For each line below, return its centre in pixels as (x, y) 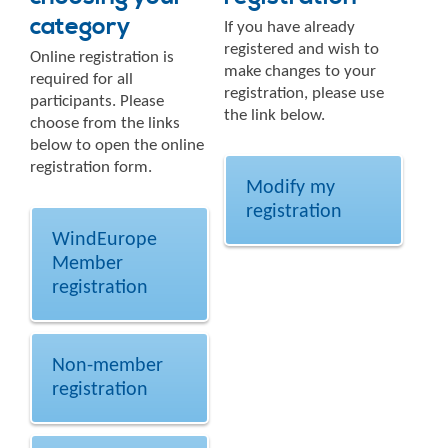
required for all (81, 79)
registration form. (91, 167)
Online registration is (102, 57)
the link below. (274, 115)
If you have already (289, 27)
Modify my (290, 187)
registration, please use (304, 93)
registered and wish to (301, 49)
